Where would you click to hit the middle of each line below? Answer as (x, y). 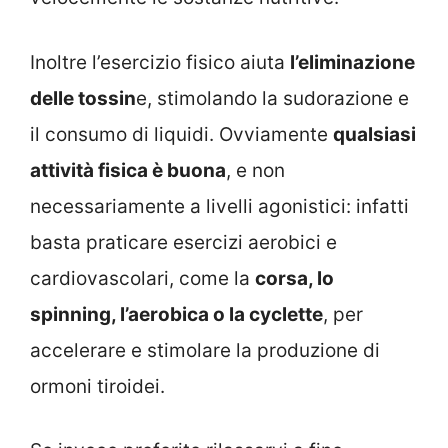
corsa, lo (294, 278)
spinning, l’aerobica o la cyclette (176, 314)
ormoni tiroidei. (97, 386)
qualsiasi (374, 134)
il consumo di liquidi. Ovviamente (181, 134)
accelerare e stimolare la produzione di (205, 350)
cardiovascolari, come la (142, 278)
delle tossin (83, 98)
